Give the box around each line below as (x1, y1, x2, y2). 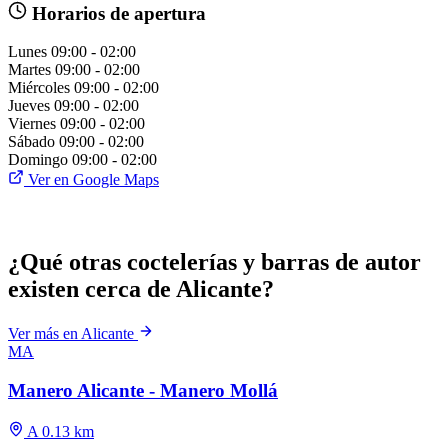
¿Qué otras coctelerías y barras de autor (8, 249, 421, 276)
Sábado (8, 133, 55, 151)
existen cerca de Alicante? (8, 276, 274, 303)
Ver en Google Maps (24, 171, 159, 189)
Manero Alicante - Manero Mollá (8, 379, 278, 401)
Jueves (8, 97, 50, 115)
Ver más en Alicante (8, 325, 138, 343)
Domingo (8, 151, 68, 169)
